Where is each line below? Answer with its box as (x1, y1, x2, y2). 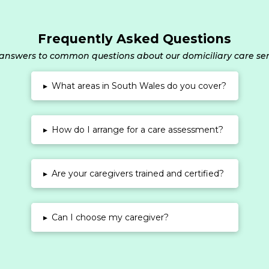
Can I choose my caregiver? (51, 212, 169, 223)
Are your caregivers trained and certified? (51, 168, 224, 180)
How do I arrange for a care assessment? (51, 124, 223, 136)
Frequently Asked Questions (38, 31, 231, 47)
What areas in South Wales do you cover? (51, 80, 226, 92)
